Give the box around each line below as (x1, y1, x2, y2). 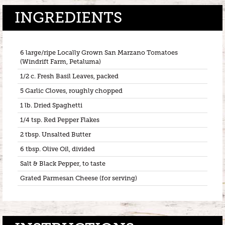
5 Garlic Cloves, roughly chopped (20, 87, 123, 94)
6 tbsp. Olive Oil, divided (20, 145, 95, 153)
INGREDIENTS (15, 9, 122, 26)
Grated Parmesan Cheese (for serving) (20, 174, 137, 182)
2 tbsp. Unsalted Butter (20, 131, 91, 138)
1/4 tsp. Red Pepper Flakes (20, 116, 99, 124)
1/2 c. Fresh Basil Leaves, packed (20, 72, 119, 80)
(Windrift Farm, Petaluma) (20, 58, 101, 65)
